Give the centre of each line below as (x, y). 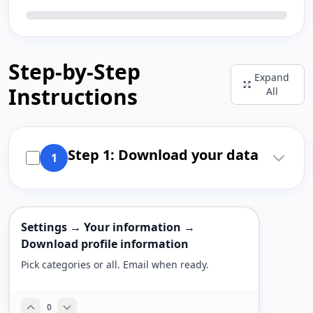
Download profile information (105, 244)
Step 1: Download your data (163, 155)
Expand (272, 77)
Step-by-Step (74, 72)
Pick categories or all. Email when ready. (115, 264)
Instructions (73, 97)
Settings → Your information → (108, 227)
